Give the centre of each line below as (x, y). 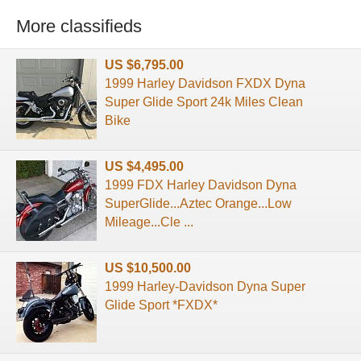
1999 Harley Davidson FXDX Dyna (205, 83)
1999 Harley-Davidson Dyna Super (205, 286)
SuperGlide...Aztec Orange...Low (198, 203)
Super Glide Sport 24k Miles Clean (204, 102)
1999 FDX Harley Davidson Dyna (201, 185)
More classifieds (79, 27)
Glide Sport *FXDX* (161, 305)
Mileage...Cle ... (149, 222)
